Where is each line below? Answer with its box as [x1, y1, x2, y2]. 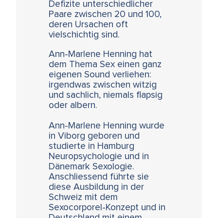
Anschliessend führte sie [49, 172, 149, 182]
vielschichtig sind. [49, 30, 120, 40]
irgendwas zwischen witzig [49, 80, 157, 90]
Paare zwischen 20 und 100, [49, 10, 162, 19]
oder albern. [49, 101, 98, 110]
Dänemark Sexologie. [49, 162, 135, 172]
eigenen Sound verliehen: [49, 70, 152, 80]
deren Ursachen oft [49, 20, 128, 30]
